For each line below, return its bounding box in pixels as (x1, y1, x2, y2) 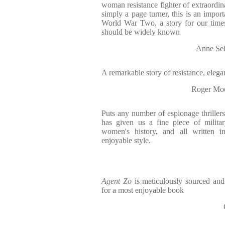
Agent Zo (101, 177, 132, 185)
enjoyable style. (101, 136, 151, 145)
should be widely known (101, 28, 180, 36)
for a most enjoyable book (101, 186, 184, 194)
